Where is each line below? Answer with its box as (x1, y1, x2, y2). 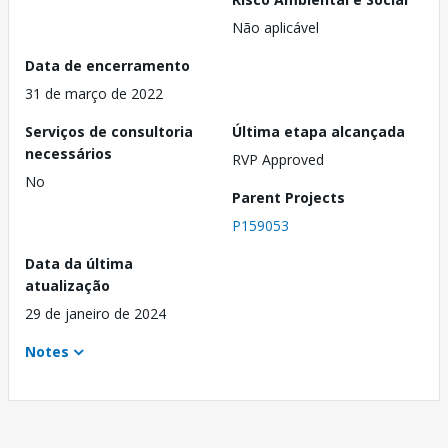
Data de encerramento (25, 56, 190, 76)
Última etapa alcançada (232, 122, 405, 142)
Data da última (25, 254, 133, 274)
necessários (25, 144, 112, 164)
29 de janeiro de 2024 (25, 304, 166, 324)
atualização (25, 276, 110, 296)
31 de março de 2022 (25, 84, 163, 104)
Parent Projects (232, 188, 345, 208)
